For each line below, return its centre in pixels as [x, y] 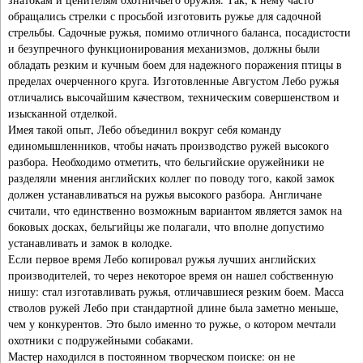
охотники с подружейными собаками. [101, 340]
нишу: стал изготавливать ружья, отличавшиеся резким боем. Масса [176, 291]
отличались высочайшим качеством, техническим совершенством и [174, 96]
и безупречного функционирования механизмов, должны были [164, 48]
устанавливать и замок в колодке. [90, 242]
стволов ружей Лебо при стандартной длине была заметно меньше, [173, 307]
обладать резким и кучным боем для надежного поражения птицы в [175, 64]
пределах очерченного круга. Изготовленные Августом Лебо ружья [173, 80]
